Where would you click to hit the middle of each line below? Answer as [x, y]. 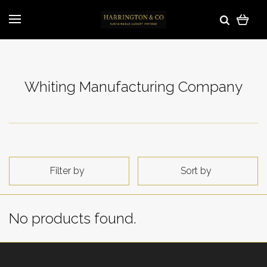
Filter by [67, 171]
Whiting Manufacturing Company [133, 87]
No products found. [73, 218]
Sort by [196, 171]
